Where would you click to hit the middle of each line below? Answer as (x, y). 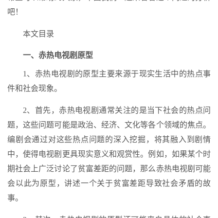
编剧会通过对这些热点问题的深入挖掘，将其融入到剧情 (109, 139)
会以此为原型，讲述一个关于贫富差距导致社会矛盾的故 (109, 183)
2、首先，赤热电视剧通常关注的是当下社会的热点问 (117, 110)
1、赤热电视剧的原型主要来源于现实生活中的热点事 (117, 74)
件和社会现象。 (35, 88)
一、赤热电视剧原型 (58, 55)
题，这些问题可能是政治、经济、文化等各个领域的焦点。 (109, 125)
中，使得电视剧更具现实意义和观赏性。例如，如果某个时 (109, 154)
